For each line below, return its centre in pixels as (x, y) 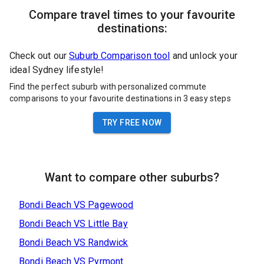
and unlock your (205, 56)
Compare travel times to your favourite (132, 15)
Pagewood (111, 204)
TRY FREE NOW (132, 122)
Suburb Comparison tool (120, 56)
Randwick (108, 242)
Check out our (38, 56)
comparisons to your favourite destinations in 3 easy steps (120, 98)
